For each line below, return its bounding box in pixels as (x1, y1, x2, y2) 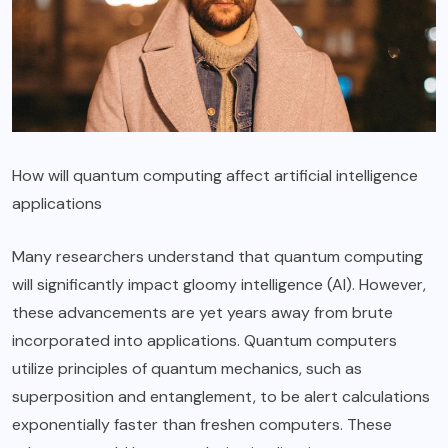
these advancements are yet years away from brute (12, 302, 393, 324)
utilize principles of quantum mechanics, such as (12, 358, 362, 380)
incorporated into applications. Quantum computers (12, 330, 397, 352)
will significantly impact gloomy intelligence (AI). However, (12, 274, 426, 296)
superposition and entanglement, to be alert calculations (12, 386, 430, 408)
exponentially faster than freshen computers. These (12, 414, 392, 436)
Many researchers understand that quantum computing (12, 246, 423, 268)
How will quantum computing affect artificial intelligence (12, 165, 418, 187)
